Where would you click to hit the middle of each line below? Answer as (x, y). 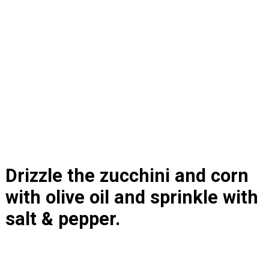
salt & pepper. (62, 219)
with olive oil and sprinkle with (131, 197)
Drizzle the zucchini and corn (127, 175)
